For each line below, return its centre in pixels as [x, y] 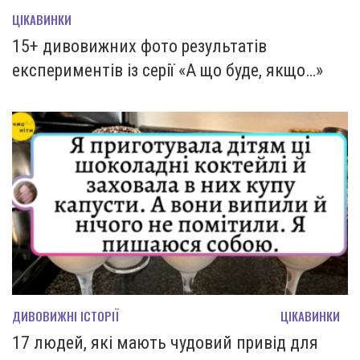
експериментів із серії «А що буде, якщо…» [168, 70]
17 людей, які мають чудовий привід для [165, 342]
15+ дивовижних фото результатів [139, 46]
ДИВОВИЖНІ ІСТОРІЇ [65, 315]
